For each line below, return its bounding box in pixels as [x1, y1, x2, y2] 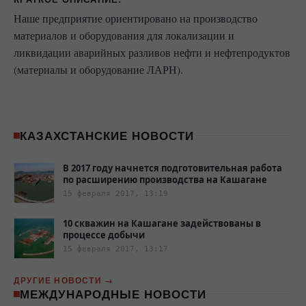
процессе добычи [63, 229, 145, 241]
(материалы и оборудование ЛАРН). [14, 63, 183, 76]
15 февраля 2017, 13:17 [63, 245, 168, 253]
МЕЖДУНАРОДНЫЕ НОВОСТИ [20, 286, 207, 302]
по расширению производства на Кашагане [63, 173, 267, 186]
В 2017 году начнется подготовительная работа [63, 162, 282, 174]
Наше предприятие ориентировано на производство [14, 12, 258, 25]
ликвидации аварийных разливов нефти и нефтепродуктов [14, 46, 290, 59]
